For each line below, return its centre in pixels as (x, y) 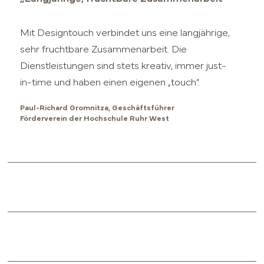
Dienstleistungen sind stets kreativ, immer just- (123, 67)
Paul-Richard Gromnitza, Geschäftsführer (98, 109)
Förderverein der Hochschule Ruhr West (95, 119)
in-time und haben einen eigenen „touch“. (110, 83)
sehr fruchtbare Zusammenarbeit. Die (104, 50)
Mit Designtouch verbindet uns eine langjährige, (125, 34)
